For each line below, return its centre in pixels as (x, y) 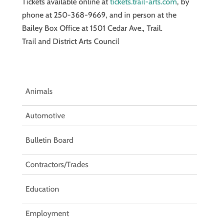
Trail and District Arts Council (70, 41)
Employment (47, 213)
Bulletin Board (49, 140)
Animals (39, 91)
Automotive (45, 116)
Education (42, 189)
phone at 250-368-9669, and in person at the (99, 15)
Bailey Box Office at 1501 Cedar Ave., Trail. (92, 28)
